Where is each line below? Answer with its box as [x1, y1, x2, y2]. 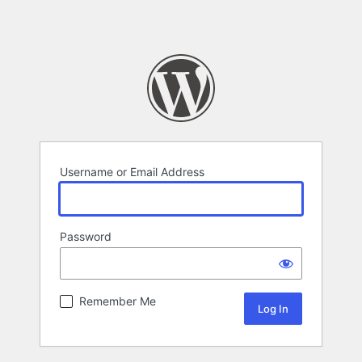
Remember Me [79, 294, 156, 309]
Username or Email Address [60, 165, 204, 179]
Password [60, 229, 112, 244]
